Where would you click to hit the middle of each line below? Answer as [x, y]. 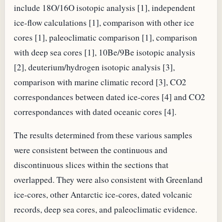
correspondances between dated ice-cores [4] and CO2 [110, 97]
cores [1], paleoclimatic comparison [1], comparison [106, 37]
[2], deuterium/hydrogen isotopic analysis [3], [94, 67]
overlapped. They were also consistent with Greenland [108, 179]
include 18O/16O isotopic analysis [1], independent [105, 7]
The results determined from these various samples [103, 135]
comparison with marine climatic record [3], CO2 [100, 82]
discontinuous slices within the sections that [91, 165]
